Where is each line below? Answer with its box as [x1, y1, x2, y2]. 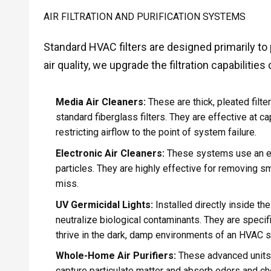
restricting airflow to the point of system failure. [55, 126, 256, 139]
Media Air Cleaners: [55, 96, 146, 108]
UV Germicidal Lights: [55, 198, 153, 211]
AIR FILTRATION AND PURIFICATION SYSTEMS [43, 11, 246, 23]
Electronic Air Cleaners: [55, 148, 165, 160]
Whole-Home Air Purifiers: [55, 250, 176, 262]
